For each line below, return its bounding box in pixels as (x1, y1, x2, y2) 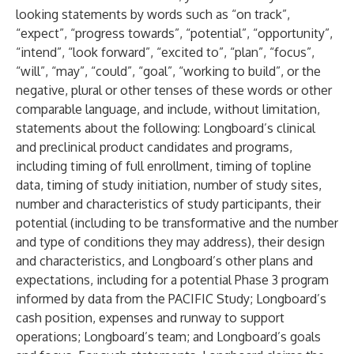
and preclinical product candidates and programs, (16, 139, 292, 155)
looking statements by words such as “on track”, (16, 6, 290, 22)
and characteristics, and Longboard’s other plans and (16, 253, 313, 269)
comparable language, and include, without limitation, (16, 101, 320, 117)
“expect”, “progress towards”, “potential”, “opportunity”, (16, 25, 333, 41)
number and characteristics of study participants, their (16, 196, 321, 212)
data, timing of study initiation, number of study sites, (16, 177, 322, 193)
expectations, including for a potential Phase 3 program (16, 272, 329, 288)
